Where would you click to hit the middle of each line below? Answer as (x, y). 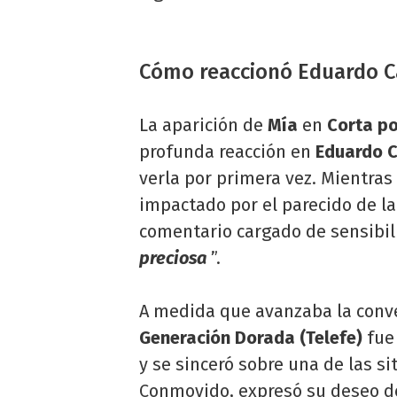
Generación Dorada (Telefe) (251, 338)
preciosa (173, 258)
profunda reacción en (227, 152)
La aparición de (203, 125)
